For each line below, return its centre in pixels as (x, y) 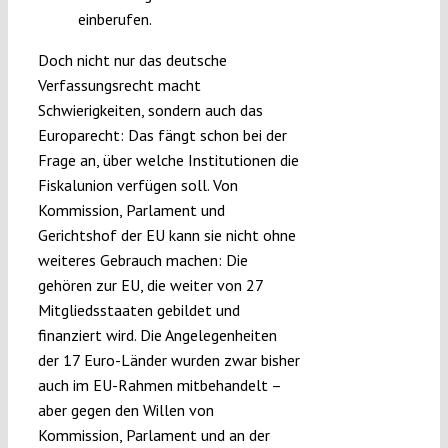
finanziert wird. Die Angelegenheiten (157, 335)
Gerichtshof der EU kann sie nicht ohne (166, 235)
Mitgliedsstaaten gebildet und (138, 310)
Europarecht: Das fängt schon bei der (162, 135)
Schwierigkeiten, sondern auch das (150, 110)
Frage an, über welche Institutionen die (168, 160)
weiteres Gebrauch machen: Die (142, 260)
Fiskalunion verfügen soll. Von (137, 185)
